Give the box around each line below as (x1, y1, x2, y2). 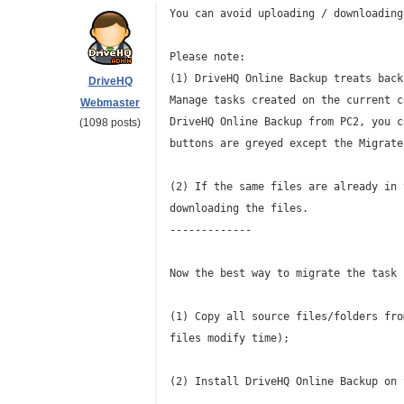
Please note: (170, 50, 245, 63)
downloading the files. (170, 202, 308, 215)
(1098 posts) (79, 116, 141, 129)
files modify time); (170, 332, 289, 344)
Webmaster (80, 96, 140, 109)
